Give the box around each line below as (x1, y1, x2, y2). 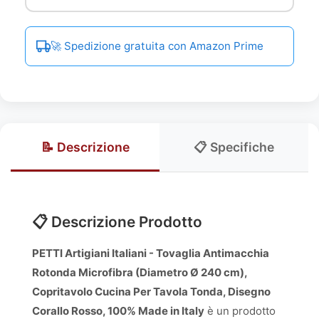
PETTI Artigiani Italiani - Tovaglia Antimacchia (32, 246, 269, 260)
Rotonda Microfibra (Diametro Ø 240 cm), (32, 266, 247, 279)
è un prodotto (204, 304, 276, 318)
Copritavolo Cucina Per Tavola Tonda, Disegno (32, 285, 271, 298)
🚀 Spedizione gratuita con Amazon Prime (51, 39, 263, 53)
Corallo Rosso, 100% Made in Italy (32, 304, 204, 318)
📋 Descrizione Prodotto (32, 213, 202, 231)
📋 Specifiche (194, 140, 274, 155)
